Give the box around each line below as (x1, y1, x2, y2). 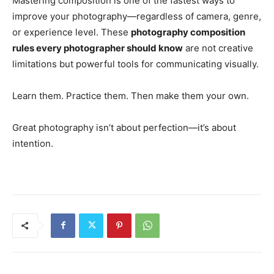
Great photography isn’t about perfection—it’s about (12, 121, 236, 133)
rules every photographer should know (12, 42, 183, 54)
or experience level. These (12, 26, 131, 38)
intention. (12, 137, 53, 149)
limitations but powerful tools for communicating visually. (12, 57, 259, 70)
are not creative (183, 42, 253, 54)
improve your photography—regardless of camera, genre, (12, 10, 261, 22)
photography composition (131, 26, 245, 38)
